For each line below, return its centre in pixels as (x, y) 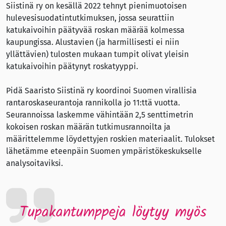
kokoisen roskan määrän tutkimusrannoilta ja (88, 127)
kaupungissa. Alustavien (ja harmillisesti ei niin (93, 42)
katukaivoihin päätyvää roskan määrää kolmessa (95, 30)
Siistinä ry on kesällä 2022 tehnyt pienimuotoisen (96, 6)
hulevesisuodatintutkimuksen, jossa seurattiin (90, 18)
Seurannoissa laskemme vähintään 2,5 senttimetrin (100, 115)
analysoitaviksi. (35, 163)
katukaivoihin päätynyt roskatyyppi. (72, 67)
